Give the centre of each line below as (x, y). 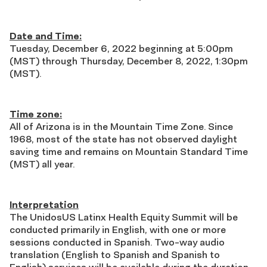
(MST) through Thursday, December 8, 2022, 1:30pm (129, 60)
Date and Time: (46, 35)
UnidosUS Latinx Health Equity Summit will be (134, 217)
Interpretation (44, 204)
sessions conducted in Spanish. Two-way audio (117, 242)
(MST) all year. (43, 164)
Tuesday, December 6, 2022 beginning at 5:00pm (121, 48)
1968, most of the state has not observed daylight (123, 139)
